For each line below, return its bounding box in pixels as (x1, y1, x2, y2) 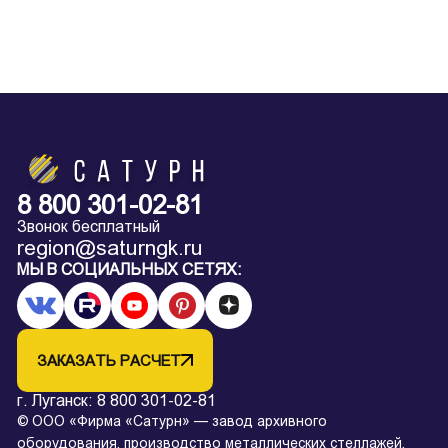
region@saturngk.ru (17, 235, 203, 259)
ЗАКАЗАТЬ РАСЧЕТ (37, 351, 181, 369)
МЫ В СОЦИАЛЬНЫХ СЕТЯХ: (17, 260, 242, 278)
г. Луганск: (17, 391, 97, 409)
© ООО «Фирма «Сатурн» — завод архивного (17, 412, 327, 429)
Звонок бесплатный (17, 217, 160, 235)
